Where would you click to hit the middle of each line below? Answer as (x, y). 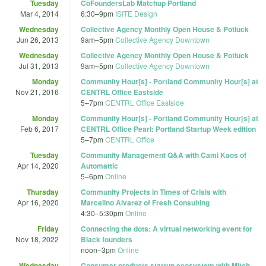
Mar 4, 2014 (39, 13)
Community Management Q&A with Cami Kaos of (164, 155)
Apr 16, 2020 (38, 202)
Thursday (43, 191)
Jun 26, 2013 (38, 39)
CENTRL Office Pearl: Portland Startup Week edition (168, 129)
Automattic (99, 165)
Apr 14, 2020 (38, 165)
